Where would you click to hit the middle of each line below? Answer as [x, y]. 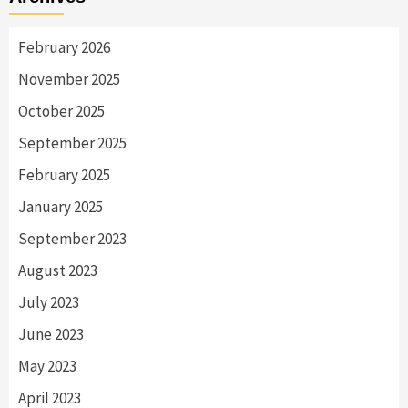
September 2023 [72, 239]
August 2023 [58, 271]
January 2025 [61, 207]
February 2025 [64, 175]
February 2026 [64, 48]
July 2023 [49, 303]
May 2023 [47, 367]
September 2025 [72, 143]
